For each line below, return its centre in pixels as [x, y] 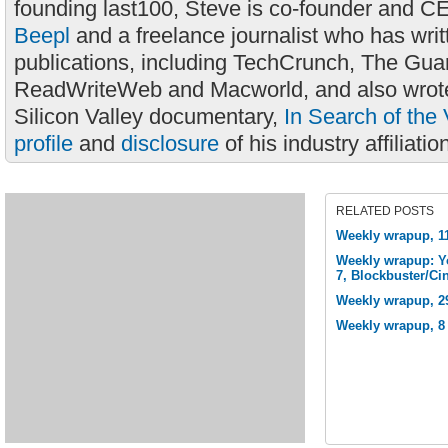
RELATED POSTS [385, 211]
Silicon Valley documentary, [149, 116]
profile [43, 143]
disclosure [170, 143]
